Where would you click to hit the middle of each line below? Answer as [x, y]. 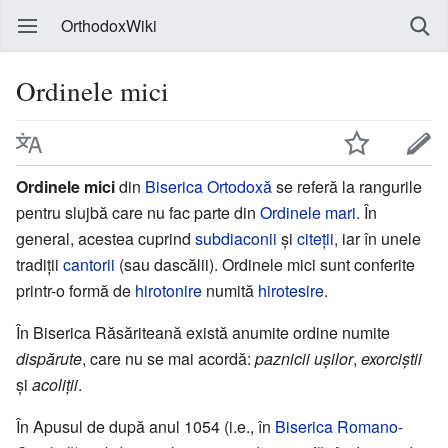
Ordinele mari [308, 212]
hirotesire [291, 290]
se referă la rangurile [347, 186]
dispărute [49, 358]
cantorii [89, 264]
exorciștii [391, 358]
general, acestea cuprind [105, 238]
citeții [315, 238]
